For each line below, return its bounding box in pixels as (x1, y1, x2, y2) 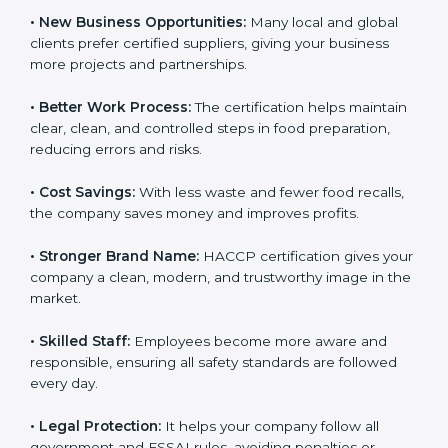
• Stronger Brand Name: (30, 322, 199, 339)
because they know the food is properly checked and (30, 4, 395, 21)
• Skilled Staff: (30, 407, 130, 424)
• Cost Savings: (30, 237, 135, 254)
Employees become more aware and (130, 407, 387, 424)
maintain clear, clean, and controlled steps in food (30, 173, 367, 190)
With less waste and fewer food (135, 237, 354, 254)
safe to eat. (30, 25, 105, 42)
